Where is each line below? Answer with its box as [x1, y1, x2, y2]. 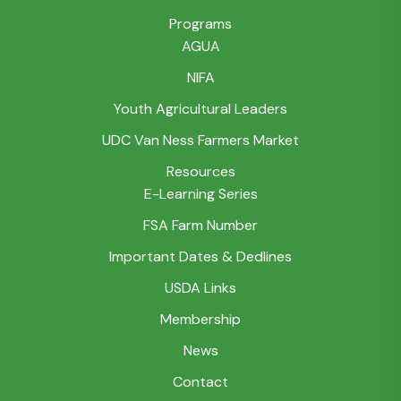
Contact [173, 371, 228, 391]
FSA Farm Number [143, 215, 258, 235]
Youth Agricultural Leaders [114, 98, 287, 118]
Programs [169, 13, 232, 33]
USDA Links [165, 277, 236, 297]
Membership [160, 309, 241, 328]
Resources [166, 161, 235, 181]
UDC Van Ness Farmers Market [102, 130, 299, 149]
